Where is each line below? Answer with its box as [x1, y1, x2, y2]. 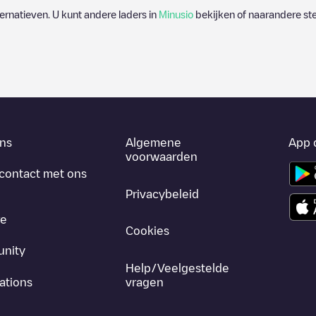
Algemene [126, 137, 182, 148]
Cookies [126, 225, 170, 237]
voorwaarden [126, 151, 198, 162]
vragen [126, 276, 164, 288]
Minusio [159, 9, 193, 19]
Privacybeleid [126, 188, 200, 200]
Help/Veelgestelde [126, 262, 230, 274]
